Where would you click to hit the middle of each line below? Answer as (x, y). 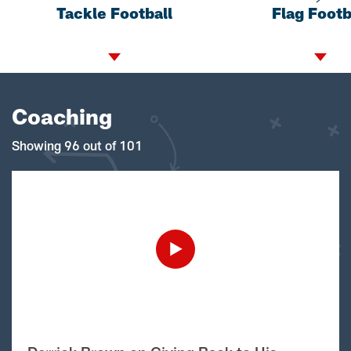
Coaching (62, 116)
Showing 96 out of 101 (77, 145)
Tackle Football (115, 13)
